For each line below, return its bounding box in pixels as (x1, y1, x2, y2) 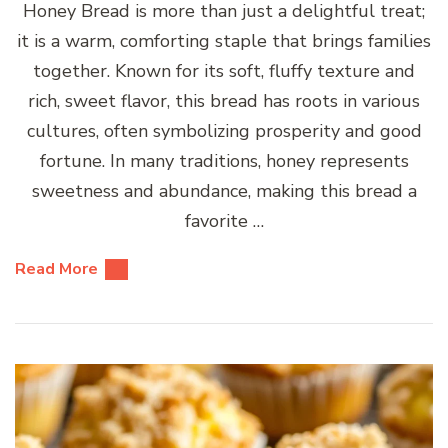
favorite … (184, 209, 264, 234)
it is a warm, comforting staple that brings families (17, 29, 431, 54)
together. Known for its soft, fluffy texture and (33, 59, 415, 84)
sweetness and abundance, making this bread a (31, 179, 417, 204)
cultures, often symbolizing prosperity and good (26, 119, 422, 144)
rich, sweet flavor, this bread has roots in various (28, 89, 420, 114)
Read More (15, 258, 98, 281)
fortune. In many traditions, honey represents (39, 149, 409, 174)
